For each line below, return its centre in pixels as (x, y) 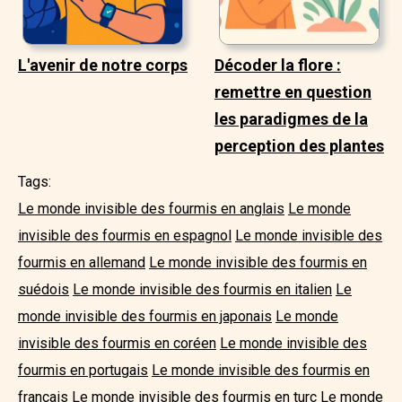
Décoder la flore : (278, 65)
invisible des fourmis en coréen (117, 343)
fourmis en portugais (83, 370)
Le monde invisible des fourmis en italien (202, 289)
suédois (44, 289)
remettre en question (293, 92)
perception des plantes (299, 145)
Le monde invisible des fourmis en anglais (151, 208)
